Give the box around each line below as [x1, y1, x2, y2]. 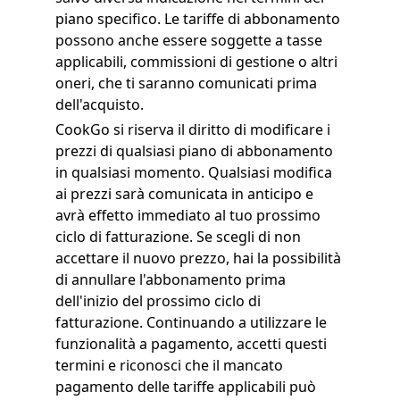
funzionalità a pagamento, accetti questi [54, 334, 327, 354]
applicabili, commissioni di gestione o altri [54, 52, 337, 71]
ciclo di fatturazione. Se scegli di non [54, 227, 301, 246]
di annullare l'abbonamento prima [54, 270, 286, 289]
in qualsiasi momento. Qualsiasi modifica [54, 162, 332, 182]
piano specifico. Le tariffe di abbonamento [54, 9, 340, 29]
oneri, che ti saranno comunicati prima [54, 73, 317, 93]
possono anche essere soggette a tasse [54, 30, 322, 50]
